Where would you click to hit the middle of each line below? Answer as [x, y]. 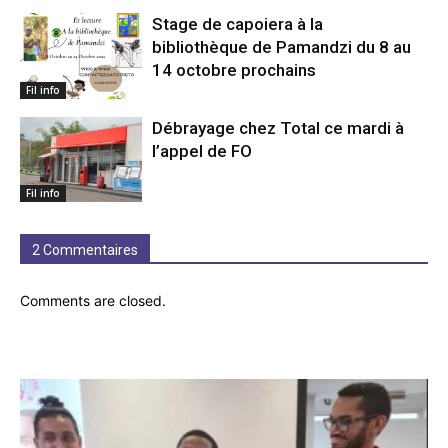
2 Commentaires [85, 250]
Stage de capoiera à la [238, 24]
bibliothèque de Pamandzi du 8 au [282, 47]
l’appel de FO [202, 150]
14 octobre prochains [234, 70]
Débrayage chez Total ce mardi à [278, 127]
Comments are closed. [93, 301]
